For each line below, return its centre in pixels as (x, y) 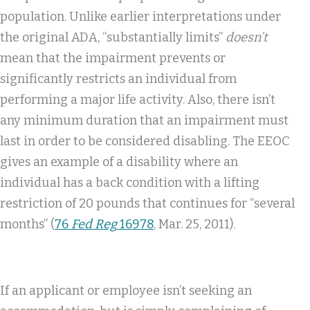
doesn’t (247, 37)
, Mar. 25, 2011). (194, 224)
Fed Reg (94, 224)
